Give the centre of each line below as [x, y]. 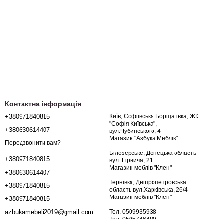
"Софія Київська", [133, 124]
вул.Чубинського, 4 [136, 131]
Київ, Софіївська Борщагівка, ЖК [154, 116]
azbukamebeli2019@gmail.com [49, 212]
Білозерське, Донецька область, [154, 153]
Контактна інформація [43, 104]
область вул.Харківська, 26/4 [149, 190]
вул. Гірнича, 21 [132, 160]
